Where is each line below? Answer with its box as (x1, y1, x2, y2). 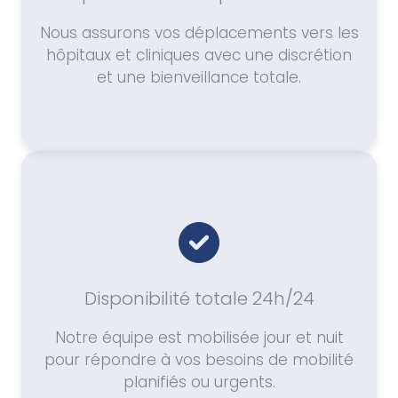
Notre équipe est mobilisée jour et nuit (54, 327, 344, 349)
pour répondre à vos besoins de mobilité (44, 349, 354, 371)
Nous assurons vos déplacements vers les (39, 22, 359, 44)
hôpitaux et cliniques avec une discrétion (46, 44, 352, 67)
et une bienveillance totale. (97, 67, 301, 89)
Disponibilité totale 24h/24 (84, 286, 314, 312)
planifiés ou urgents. (123, 371, 275, 394)
